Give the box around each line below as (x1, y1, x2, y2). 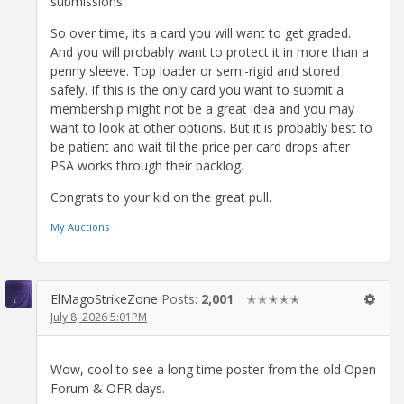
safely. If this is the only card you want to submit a (50, 81, 344, 99)
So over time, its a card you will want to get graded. (50, 24, 351, 42)
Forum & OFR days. (50, 379, 165, 397)
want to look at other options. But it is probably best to (50, 119, 372, 137)
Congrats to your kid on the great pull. (50, 188, 271, 207)
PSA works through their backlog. (50, 157, 243, 175)
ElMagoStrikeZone (50, 290, 158, 308)
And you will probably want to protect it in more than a (50, 43, 369, 61)
